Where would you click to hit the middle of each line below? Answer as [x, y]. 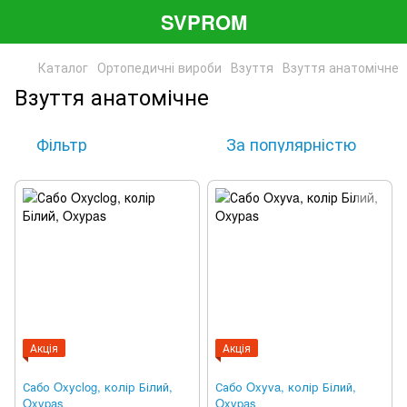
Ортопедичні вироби [159, 67]
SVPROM [203, 21]
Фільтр [62, 144]
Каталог [63, 67]
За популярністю [291, 144]
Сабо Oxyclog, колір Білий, [98, 387]
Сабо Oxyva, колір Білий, [286, 387]
